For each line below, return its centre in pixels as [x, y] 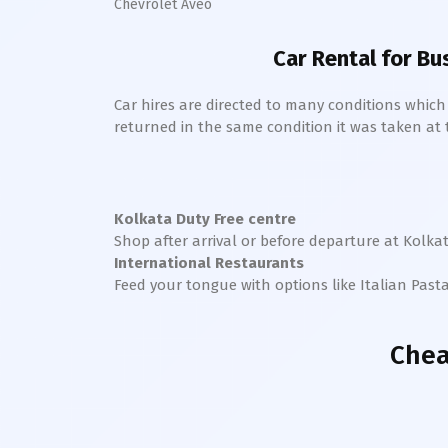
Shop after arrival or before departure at [258, 241]
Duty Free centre [234, 219]
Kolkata [143, 219]
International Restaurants [209, 263]
